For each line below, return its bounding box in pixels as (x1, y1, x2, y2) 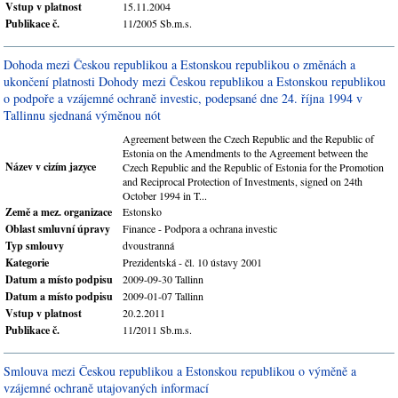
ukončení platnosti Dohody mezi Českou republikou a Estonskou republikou (4, 73, 386, 90)
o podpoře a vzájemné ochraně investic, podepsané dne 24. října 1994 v (4, 90, 362, 107)
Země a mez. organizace (5, 204, 112, 219)
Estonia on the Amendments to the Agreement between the (123, 146, 368, 160)
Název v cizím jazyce (5, 159, 96, 174)
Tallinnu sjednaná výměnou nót (4, 107, 161, 123)
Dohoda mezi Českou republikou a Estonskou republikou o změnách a (4, 56, 355, 73)
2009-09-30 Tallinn (123, 272, 203, 286)
